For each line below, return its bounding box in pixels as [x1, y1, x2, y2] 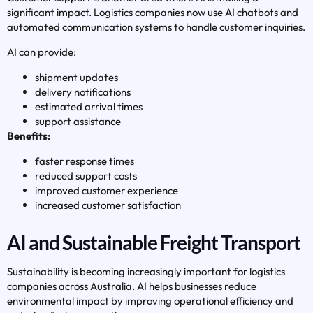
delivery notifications [35, 85, 131, 99]
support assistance [35, 115, 121, 129]
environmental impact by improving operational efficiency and [7, 294, 293, 308]
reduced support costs [35, 169, 137, 183]
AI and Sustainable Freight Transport [7, 231, 300, 255]
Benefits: [7, 129, 50, 143]
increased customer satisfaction [35, 198, 181, 212]
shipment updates [35, 71, 118, 85]
